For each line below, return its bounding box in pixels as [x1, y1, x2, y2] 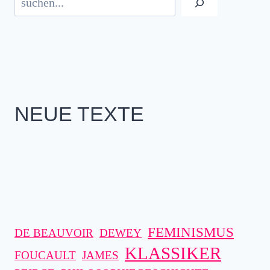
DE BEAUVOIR [14, 227, 93, 239]
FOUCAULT [14, 249, 76, 262]
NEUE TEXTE [14, 102, 144, 125]
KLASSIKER [125, 243, 221, 263]
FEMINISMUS [148, 225, 234, 240]
